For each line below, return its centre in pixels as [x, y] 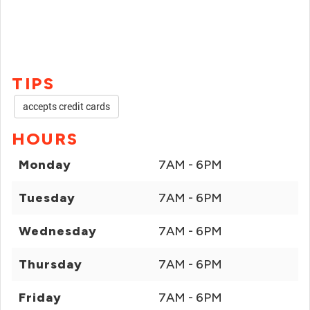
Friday [40, 298]
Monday [45, 165]
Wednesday [58, 231]
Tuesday [47, 198]
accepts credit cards [66, 106]
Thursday [51, 264]
